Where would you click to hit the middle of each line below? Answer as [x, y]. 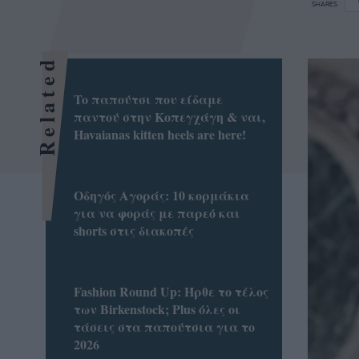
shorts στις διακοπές [133, 230]
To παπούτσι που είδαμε [148, 99]
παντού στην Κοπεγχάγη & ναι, [169, 116]
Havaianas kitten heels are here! [159, 134]
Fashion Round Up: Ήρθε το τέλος [171, 292]
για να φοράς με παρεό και [157, 212]
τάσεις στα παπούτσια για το [164, 327]
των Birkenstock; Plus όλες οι [157, 309]
